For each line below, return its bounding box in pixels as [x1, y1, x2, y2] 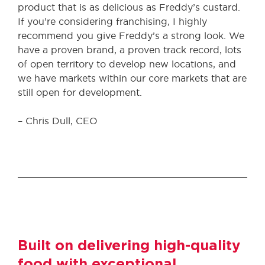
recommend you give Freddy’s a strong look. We [18, 30, 244, 41]
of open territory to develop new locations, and [18, 59, 236, 69]
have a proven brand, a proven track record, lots [18, 44, 241, 55]
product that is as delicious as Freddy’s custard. [18, 2, 240, 12]
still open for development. [18, 87, 142, 98]
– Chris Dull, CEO [18, 115, 98, 126]
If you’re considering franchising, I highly [18, 16, 207, 27]
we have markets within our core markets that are [18, 73, 247, 83]
